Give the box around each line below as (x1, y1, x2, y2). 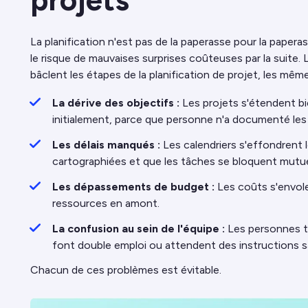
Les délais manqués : (52, 138, 160, 151)
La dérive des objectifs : (52, 96, 179, 109)
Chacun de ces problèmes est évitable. (30, 263, 221, 276)
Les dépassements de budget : (52, 180, 214, 193)
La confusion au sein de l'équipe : (52, 222, 225, 235)
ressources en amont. (52, 197, 159, 210)
